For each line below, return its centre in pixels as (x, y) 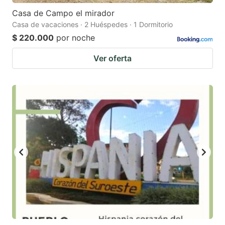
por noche (76, 38)
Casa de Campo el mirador (63, 13)
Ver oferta (113, 59)
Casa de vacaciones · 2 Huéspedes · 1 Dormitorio (92, 25)
